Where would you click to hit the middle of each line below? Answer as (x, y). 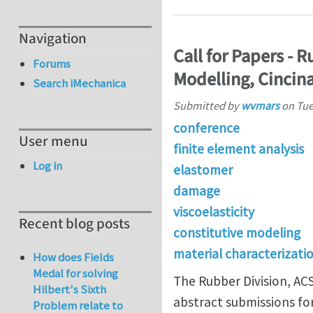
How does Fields (74, 257)
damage (197, 190)
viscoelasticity (214, 211)
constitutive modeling (237, 232)
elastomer (203, 169)
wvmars (260, 105)
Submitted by (207, 105)
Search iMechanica (80, 83)
